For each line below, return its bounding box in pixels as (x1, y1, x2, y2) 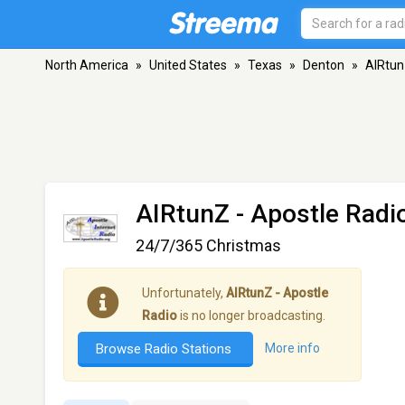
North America (45, 58, 128, 72)
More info (265, 341, 320, 356)
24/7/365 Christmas (136, 236, 281, 255)
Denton (303, 58, 344, 72)
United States (149, 58, 227, 72)
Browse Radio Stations (96, 341, 235, 357)
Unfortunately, (142, 286, 226, 300)
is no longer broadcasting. (177, 308, 325, 323)
